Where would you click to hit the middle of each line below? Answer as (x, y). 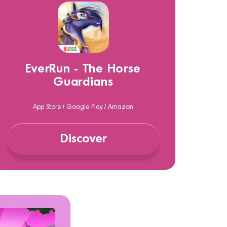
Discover (83, 139)
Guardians (83, 83)
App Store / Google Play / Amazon (83, 107)
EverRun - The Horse (83, 69)
